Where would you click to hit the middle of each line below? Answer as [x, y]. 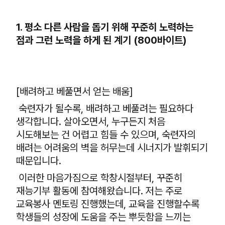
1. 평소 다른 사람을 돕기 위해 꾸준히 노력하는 [105, 27]
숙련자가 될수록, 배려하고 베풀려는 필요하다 [105, 108]
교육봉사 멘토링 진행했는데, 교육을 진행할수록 [108, 204]
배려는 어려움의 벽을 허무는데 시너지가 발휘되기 [112, 148]
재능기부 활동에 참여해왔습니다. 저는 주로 [99, 191]
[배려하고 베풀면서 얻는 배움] [75, 91]
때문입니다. [39, 161]
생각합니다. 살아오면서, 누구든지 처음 [91, 122]
